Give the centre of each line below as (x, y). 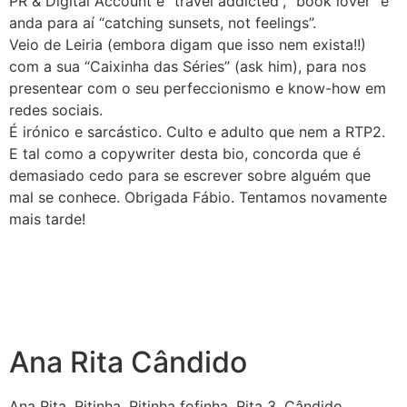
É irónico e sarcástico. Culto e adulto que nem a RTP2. (197, 131)
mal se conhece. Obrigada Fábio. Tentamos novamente (198, 197)
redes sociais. (56, 109)
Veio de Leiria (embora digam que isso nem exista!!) (188, 44)
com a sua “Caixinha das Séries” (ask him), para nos (188, 66)
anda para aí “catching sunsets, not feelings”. (165, 22)
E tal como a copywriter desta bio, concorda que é (185, 153)
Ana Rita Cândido (128, 362)
